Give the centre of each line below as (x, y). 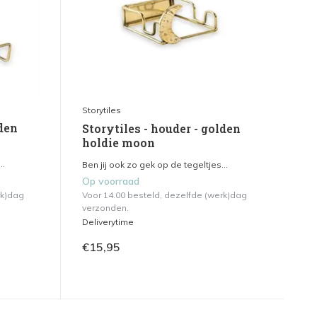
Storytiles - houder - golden (161, 129)
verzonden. (105, 208)
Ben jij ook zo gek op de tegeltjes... (155, 165)
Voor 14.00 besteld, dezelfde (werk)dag (164, 195)
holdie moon (118, 143)
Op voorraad (110, 181)
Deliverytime (108, 222)
